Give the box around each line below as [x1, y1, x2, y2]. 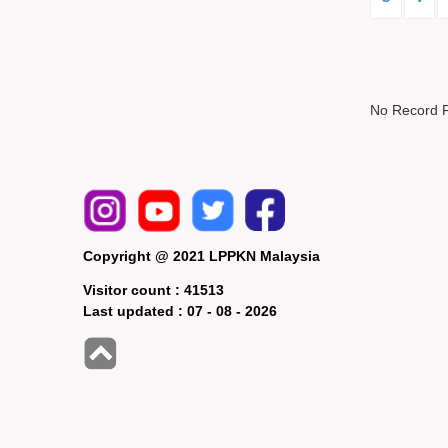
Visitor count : [83, 282, 185, 299]
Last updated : [83, 303, 188, 320]
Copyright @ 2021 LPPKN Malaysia [83, 248, 321, 265]
